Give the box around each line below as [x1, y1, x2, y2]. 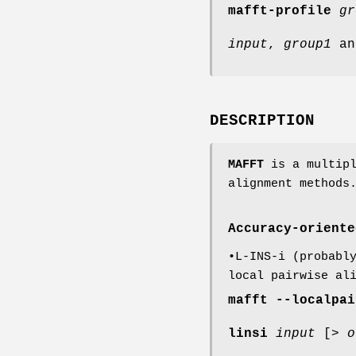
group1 [284, 37, 331, 52]
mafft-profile [228, 3, 331, 18]
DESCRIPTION [210, 112, 315, 130]
